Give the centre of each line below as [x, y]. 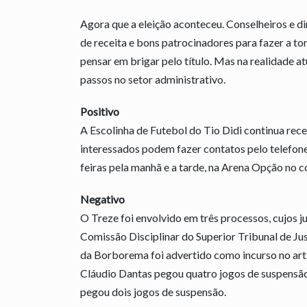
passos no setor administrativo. [153, 79]
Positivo [100, 111]
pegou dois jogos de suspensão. [153, 291]
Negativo [102, 199]
